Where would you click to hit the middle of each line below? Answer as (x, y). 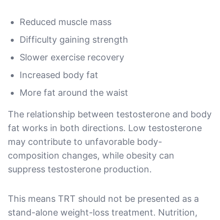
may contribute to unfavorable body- (85, 141)
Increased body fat (59, 75)
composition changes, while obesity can (91, 155)
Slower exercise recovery (72, 57)
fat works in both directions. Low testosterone (105, 128)
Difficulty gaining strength (74, 39)
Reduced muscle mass (66, 22)
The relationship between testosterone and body (110, 114)
